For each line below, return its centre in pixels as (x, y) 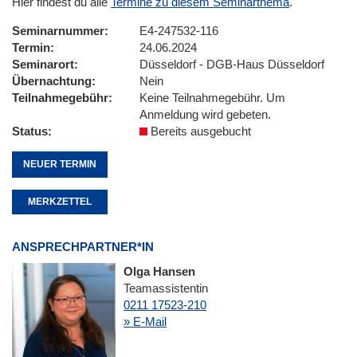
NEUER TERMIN (60, 164)
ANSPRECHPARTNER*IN (83, 247)
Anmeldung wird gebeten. (205, 114)
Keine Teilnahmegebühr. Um (212, 97)
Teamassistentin (166, 288)
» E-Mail (145, 322)
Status (30, 131)
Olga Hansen (159, 272)
